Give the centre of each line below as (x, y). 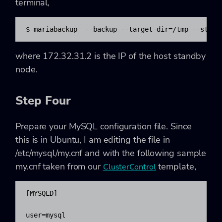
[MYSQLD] (42, 194)
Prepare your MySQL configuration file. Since (104, 127)
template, (176, 167)
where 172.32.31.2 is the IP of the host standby (111, 56)
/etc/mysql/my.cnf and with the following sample (111, 153)
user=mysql (46, 215)
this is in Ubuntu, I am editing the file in (93, 140)
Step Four (43, 100)
